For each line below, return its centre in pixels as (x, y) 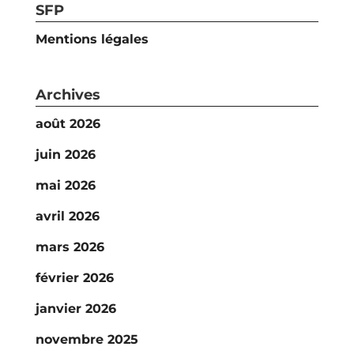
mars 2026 (70, 247)
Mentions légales (92, 39)
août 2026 (68, 124)
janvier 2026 (75, 309)
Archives (68, 95)
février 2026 (74, 278)
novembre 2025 (87, 339)
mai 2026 (65, 185)
